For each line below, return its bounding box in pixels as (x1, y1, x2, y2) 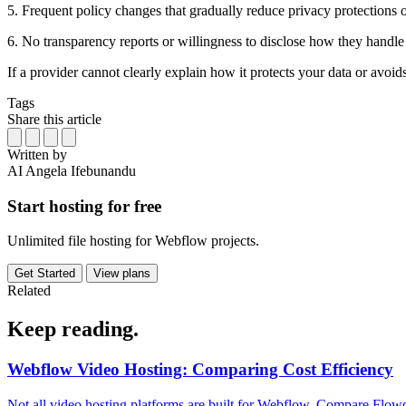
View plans (93, 266, 150, 281)
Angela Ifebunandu (25, 162, 136, 179)
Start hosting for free (7, 196, 161, 216)
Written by (7, 146, 67, 162)
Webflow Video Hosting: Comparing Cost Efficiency (7, 360, 393, 380)
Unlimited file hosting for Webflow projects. (7, 233, 259, 249)
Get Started (14, 266, 75, 281)
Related (7, 283, 51, 299)
